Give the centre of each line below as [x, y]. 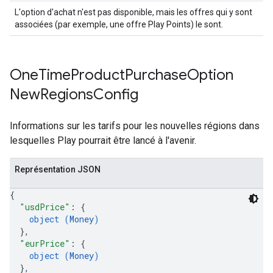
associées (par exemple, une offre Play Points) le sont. [119, 24]
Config [116, 94]
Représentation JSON [58, 169]
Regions [67, 94]
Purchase [156, 75]
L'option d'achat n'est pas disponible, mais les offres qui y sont [133, 12]
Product [98, 75]
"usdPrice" [45, 207]
